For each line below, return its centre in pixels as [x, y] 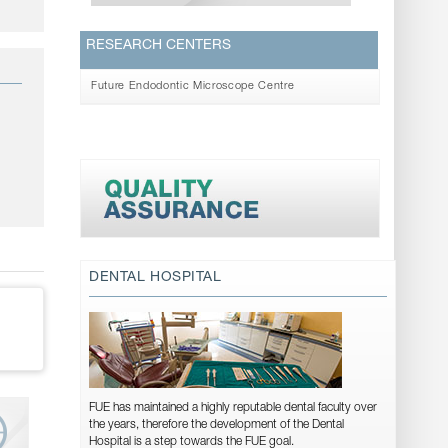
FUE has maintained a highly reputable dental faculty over [233, 408]
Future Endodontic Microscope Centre [193, 86]
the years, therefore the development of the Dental [217, 425]
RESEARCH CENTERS [159, 45]
